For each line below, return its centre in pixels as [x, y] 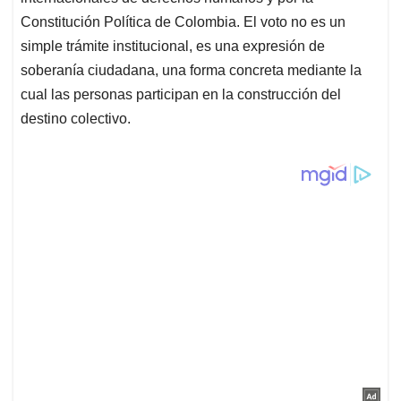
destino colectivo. [76, 119]
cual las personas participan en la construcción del [181, 95]
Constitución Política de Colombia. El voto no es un [183, 22]
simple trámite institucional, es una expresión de [173, 47]
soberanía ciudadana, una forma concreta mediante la [191, 71]
